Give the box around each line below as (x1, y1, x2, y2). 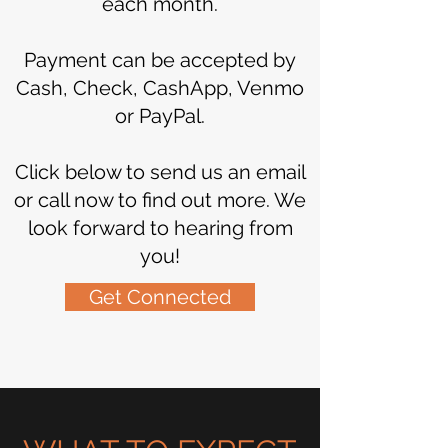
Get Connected (89, 285, 231, 309)
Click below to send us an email (14, 160, 306, 184)
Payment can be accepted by (24, 48, 296, 72)
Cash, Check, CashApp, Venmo (16, 76, 304, 100)
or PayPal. (115, 104, 205, 128)
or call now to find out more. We (14, 188, 306, 212)
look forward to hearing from (27, 216, 293, 240)
